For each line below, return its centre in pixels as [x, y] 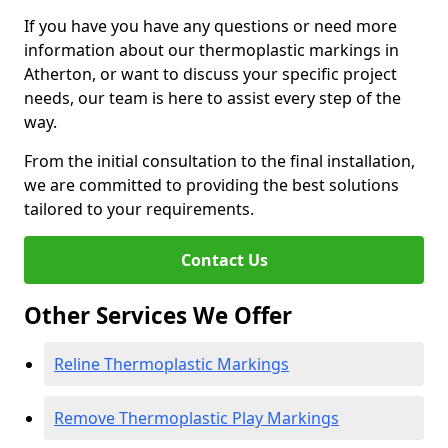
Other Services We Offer [158, 315]
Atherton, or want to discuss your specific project [210, 74]
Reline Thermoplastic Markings [171, 364]
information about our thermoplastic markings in [211, 50]
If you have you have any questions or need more [210, 26]
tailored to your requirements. [139, 209]
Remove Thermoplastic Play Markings [196, 418]
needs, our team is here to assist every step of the [212, 98]
